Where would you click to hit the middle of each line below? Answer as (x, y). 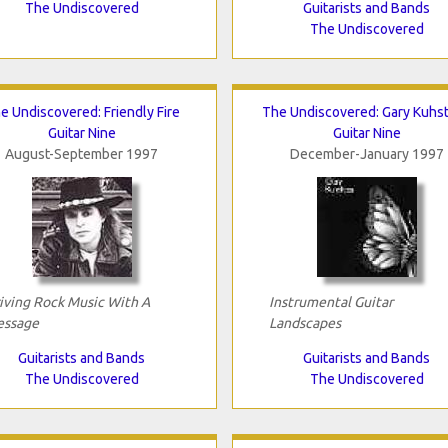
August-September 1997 (81, 153)
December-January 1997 (366, 153)
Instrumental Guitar (330, 301)
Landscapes (304, 322)
